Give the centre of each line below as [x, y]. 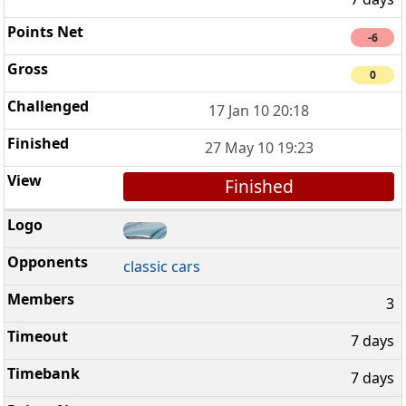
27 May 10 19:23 [259, 148]
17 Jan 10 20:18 [259, 111]
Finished [259, 187]
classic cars [162, 266]
